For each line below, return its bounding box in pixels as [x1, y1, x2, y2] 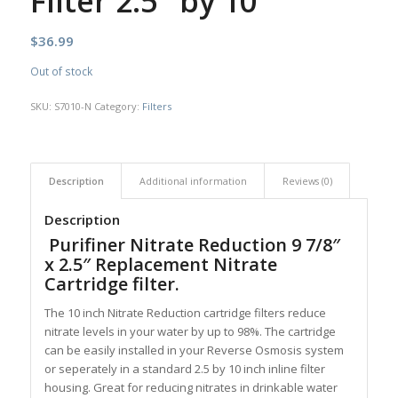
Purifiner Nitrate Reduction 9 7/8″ [44, 233, 340, 258]
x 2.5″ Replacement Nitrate [44, 252, 277, 277]
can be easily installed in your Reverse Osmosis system [44, 342, 344, 359]
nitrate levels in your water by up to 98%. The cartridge [44, 323, 336, 340]
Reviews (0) [282, 174, 332, 188]
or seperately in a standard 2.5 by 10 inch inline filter [44, 361, 325, 378]
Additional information [139, 174, 247, 188]
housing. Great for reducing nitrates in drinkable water [44, 379, 338, 396]
